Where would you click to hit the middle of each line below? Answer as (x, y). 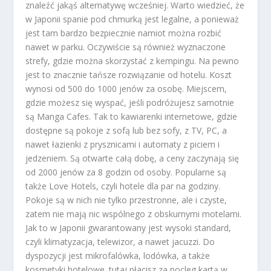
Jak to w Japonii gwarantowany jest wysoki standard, (129, 228)
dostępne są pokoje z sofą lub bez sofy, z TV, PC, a (126, 131)
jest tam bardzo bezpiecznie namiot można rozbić (124, 33)
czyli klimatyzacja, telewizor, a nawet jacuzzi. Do (120, 242)
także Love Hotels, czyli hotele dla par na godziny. (123, 186)
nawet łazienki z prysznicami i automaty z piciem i (123, 145)
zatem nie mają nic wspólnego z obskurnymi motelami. (134, 214)
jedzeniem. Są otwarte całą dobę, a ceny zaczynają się (132, 158)
